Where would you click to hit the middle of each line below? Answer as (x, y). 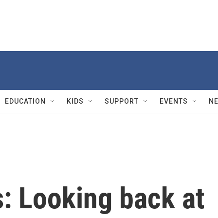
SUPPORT (122, 101)
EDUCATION (25, 101)
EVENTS (174, 101)
